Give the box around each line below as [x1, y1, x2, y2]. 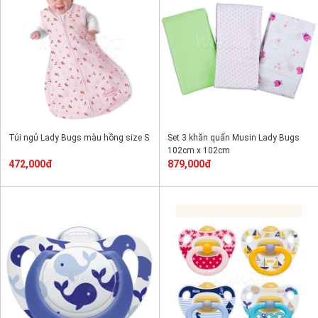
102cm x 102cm [168, 146, 230, 155]
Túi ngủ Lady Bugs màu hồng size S [9, 133, 149, 143]
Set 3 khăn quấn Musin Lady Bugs [168, 133, 300, 143]
